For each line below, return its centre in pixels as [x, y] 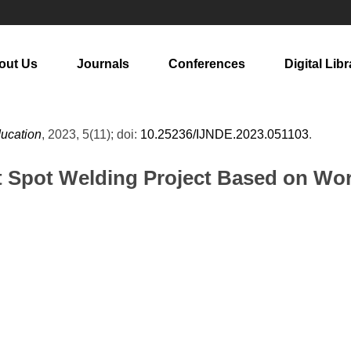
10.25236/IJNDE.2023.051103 [224, 134]
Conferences [207, 64]
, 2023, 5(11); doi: [91, 134]
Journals [103, 64]
